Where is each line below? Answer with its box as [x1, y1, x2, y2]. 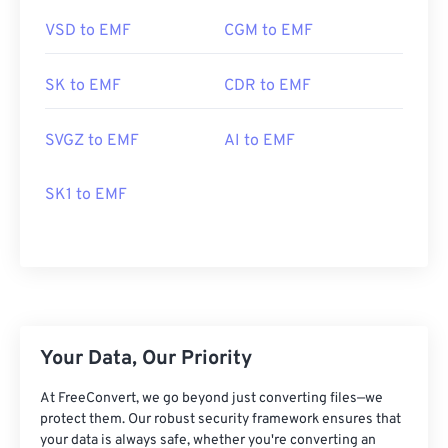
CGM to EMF [224, 21, 313, 41]
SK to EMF [45, 76, 121, 96]
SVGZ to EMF [45, 131, 139, 151]
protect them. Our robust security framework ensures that [40, 411, 401, 428]
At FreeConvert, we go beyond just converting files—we [40, 390, 383, 407]
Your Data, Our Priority [40, 346, 252, 372]
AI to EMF [224, 131, 295, 151]
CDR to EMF [224, 76, 311, 96]
